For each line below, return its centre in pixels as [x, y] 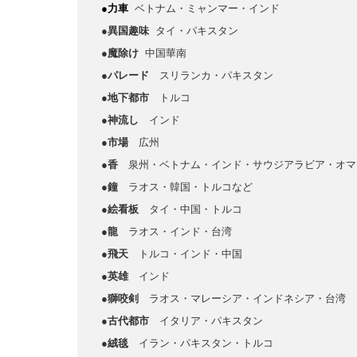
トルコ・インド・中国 [185, 254]
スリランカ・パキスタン [216, 75]
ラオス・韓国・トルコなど [185, 187]
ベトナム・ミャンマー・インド [207, 8]
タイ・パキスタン [197, 31]
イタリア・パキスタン [211, 321]
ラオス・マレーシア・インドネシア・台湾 [247, 298]
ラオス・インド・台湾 [180, 231]
